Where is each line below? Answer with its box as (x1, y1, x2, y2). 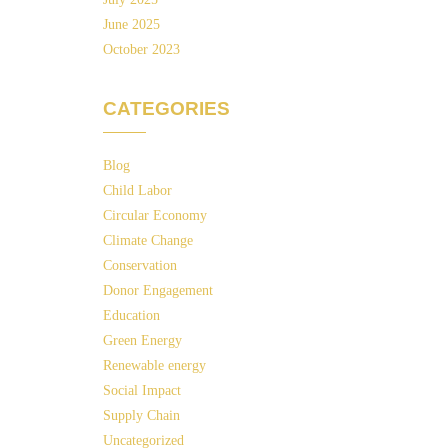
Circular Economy (103, 208, 207, 223)
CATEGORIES (103, 98, 230, 119)
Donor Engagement (103, 283, 213, 298)
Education (103, 308, 160, 323)
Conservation (103, 258, 177, 273)
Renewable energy (103, 358, 206, 373)
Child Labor (103, 183, 172, 198)
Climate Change (103, 233, 193, 248)
